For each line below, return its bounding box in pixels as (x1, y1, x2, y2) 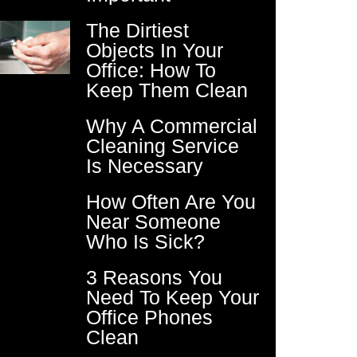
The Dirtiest (85, 19, 189, 41)
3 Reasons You (85, 266, 222, 288)
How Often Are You (85, 190, 256, 213)
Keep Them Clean (85, 79, 248, 101)
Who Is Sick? (85, 230, 205, 253)
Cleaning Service (85, 135, 239, 157)
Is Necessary (85, 155, 203, 177)
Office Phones (85, 306, 213, 328)
